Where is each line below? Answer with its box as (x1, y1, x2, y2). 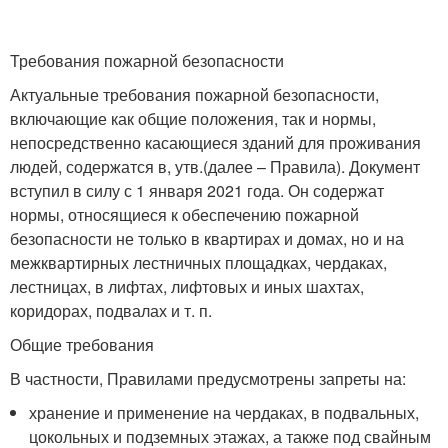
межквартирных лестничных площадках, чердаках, (10, 251, 387, 274)
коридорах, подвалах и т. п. (10, 299, 212, 322)
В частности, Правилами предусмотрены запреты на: (10, 367, 406, 390)
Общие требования (10, 333, 154, 356)
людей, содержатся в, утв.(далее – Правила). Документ (10, 155, 420, 178)
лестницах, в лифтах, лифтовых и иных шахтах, (10, 275, 364, 298)
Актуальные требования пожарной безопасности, (10, 83, 379, 106)
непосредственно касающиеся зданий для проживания (10, 131, 421, 154)
